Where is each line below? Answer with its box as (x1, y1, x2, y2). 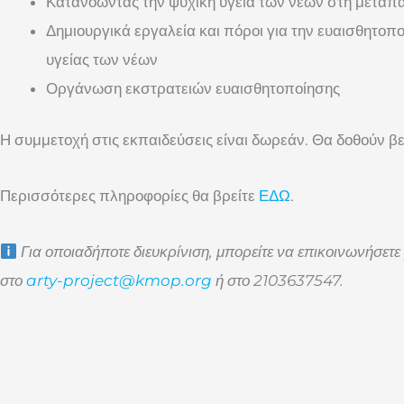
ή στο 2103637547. (212, 271, 344, 289)
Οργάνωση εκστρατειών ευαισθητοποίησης (46, 78, 340, 97)
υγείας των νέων (46, 50, 158, 69)
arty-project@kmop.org (26, 271, 212, 289)
